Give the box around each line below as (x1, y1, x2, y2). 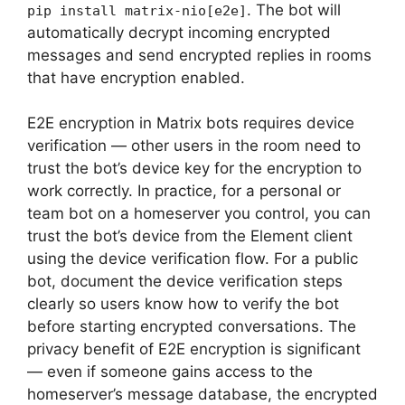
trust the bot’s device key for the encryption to (27, 159, 362, 177)
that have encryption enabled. (27, 68, 245, 87)
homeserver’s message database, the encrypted (27, 385, 378, 403)
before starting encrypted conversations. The (27, 317, 356, 335)
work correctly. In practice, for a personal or (27, 182, 341, 200)
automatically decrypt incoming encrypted (27, 23, 331, 42)
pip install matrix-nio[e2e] (27, 2, 247, 19)
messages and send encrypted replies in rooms (27, 45, 372, 64)
